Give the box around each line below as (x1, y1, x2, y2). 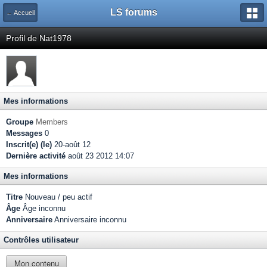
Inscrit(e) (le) (6, 140, 52, 149)
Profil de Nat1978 (6, 33, 72, 43)
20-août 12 (52, 140, 91, 149)
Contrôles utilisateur (4, 235, 79, 244)
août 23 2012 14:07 (66, 151, 134, 160)
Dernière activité (6, 151, 66, 160)
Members (36, 117, 68, 126)
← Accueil (6, 9, 35, 16)
